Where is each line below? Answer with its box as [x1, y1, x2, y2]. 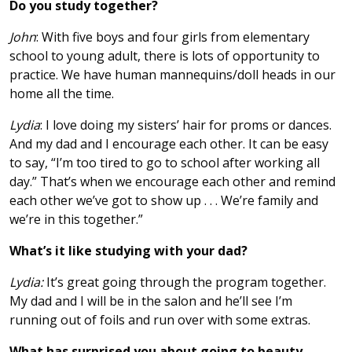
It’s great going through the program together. [43, 273, 326, 291]
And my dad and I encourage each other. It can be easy [9, 134, 328, 152]
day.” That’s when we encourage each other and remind [9, 172, 335, 190]
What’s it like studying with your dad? [9, 241, 247, 259]
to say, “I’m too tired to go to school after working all [9, 153, 320, 171]
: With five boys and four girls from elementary [36, 27, 310, 46]
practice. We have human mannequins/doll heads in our [9, 65, 335, 83]
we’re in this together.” [9, 210, 143, 228]
